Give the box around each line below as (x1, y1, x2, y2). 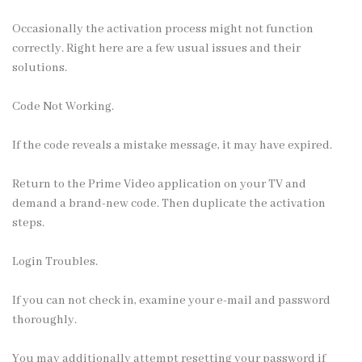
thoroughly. (12, 312, 77, 327)
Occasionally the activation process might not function (12, 21, 314, 36)
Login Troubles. (12, 254, 98, 269)
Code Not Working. (12, 99, 114, 114)
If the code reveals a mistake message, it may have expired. (12, 137, 332, 153)
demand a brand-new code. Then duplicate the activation (12, 196, 326, 211)
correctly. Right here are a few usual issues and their (12, 40, 301, 56)
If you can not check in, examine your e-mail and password (12, 293, 330, 308)
